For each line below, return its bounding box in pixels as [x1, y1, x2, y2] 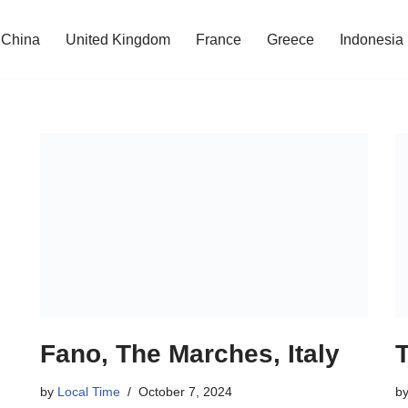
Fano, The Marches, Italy [40, 339, 340, 368]
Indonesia [340, 32, 403, 48]
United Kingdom [66, 32, 170, 48]
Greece [267, 32, 314, 48]
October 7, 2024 [138, 383, 232, 399]
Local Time [57, 383, 120, 399]
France [196, 32, 241, 48]
